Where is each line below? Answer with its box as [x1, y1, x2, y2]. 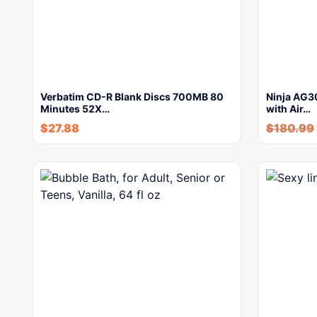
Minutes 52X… [40, 102, 110, 115]
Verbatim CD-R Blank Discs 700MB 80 [40, 90, 224, 103]
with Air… [266, 102, 311, 115]
